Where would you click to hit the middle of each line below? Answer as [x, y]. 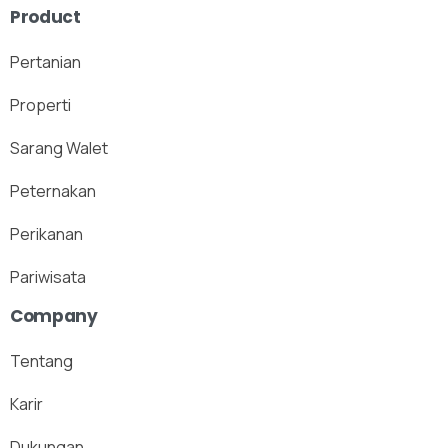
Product [45, 16]
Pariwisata [48, 276]
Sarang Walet [59, 147]
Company [54, 315]
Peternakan [53, 190]
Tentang [41, 360]
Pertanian [45, 61]
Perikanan [46, 233]
